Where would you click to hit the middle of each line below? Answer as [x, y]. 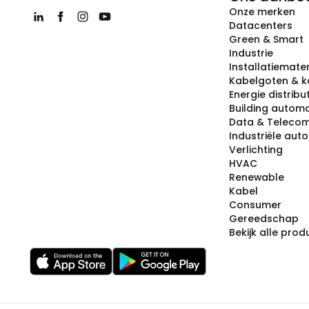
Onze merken [262, 12]
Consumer [255, 205]
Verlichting [256, 150]
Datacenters [261, 26]
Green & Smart [266, 39]
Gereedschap [264, 219]
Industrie [251, 53]
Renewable [257, 177]
